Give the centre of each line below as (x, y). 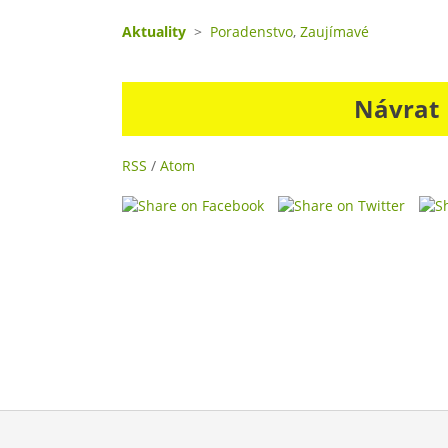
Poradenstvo (251, 31)
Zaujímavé (334, 31)
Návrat (396, 108)
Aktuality (154, 31)
